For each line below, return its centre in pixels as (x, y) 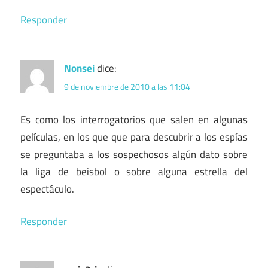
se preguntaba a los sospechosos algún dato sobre (134, 154)
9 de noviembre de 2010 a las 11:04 (127, 86)
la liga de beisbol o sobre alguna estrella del (134, 171)
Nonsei (79, 68)
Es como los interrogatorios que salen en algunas (134, 119)
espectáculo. (47, 189)
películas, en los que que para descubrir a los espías (134, 137)
